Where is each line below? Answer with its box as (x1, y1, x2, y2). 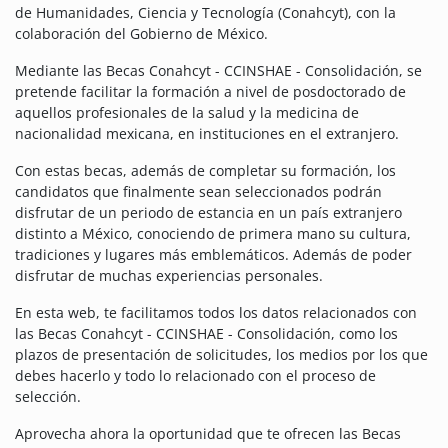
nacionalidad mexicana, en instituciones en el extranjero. (15, 124, 399, 144)
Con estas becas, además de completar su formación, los (15, 161, 396, 181)
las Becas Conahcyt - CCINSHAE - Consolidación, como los (15, 324, 398, 344)
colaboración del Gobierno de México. (15, 24, 268, 44)
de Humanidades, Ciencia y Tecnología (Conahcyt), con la (15, 3, 396, 23)
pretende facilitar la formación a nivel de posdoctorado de (15, 82, 406, 102)
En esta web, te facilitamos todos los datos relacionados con (15, 303, 417, 323)
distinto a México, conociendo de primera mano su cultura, (15, 224, 411, 244)
